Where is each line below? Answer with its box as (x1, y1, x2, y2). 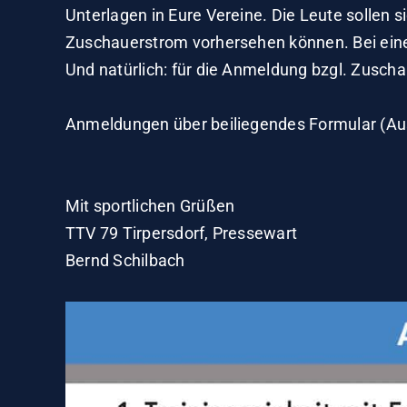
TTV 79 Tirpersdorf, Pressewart (65, 223, 298, 243)
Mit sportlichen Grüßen (65, 196, 235, 215)
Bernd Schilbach (65, 251, 185, 270)
